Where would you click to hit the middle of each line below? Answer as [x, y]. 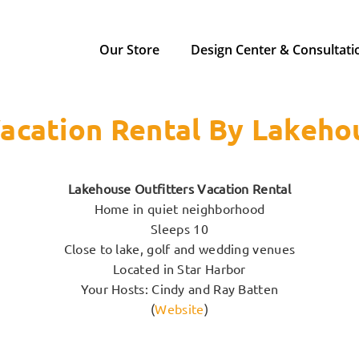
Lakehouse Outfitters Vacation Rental [179, 189]
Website [179, 309]
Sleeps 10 [179, 229]
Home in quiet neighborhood [179, 209]
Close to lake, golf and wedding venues [179, 249]
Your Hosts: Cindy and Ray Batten [179, 289]
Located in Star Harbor [179, 269]
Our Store [129, 50]
